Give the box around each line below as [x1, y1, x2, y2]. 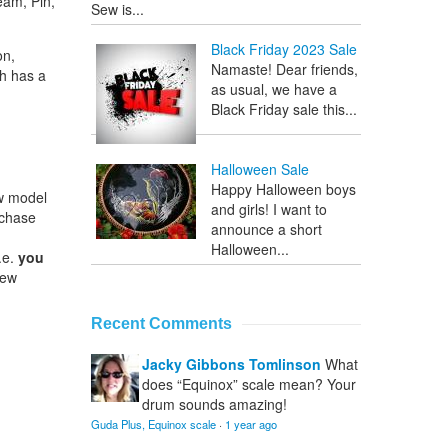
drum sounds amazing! [142, 394, 287, 415]
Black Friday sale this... [211, 99, 357, 120]
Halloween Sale [211, 159, 309, 180]
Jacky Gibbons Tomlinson [142, 354, 321, 375]
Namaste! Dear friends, [211, 59, 358, 80]
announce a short [211, 219, 322, 240]
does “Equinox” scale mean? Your [142, 374, 356, 395]
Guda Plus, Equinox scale [91, 416, 216, 433]
